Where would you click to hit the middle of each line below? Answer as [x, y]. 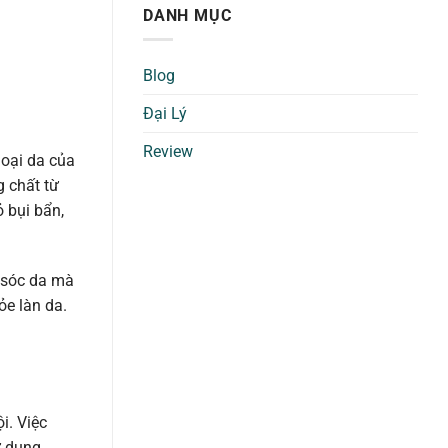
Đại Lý [165, 114]
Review [168, 152]
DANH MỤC [187, 15]
